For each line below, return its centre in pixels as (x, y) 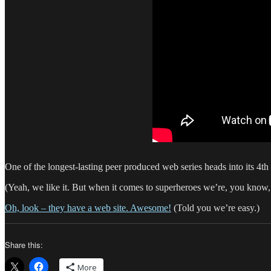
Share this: (24, 244)
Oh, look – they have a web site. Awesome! (88, 207)
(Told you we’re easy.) (215, 207)
